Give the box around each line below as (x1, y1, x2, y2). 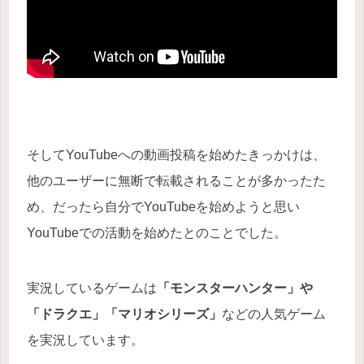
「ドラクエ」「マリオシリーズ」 (27, 307, 222, 322)
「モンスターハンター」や (157, 281, 313, 296)
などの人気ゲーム (222, 307, 326, 322)
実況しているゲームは (27, 281, 157, 296)
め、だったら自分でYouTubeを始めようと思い (27, 199, 300, 214)
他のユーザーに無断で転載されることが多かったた (27, 173, 326, 188)
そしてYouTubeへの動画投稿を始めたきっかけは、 (27, 147, 326, 162)
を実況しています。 (27, 333, 144, 348)
